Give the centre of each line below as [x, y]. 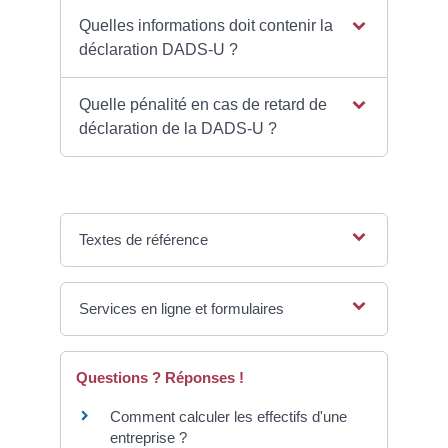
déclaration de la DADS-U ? [178, 129]
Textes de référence [144, 240]
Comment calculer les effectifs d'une [228, 417]
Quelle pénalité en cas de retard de [203, 105]
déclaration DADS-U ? [159, 50]
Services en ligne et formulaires [182, 309]
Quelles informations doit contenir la [206, 26]
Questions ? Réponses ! [160, 378]
